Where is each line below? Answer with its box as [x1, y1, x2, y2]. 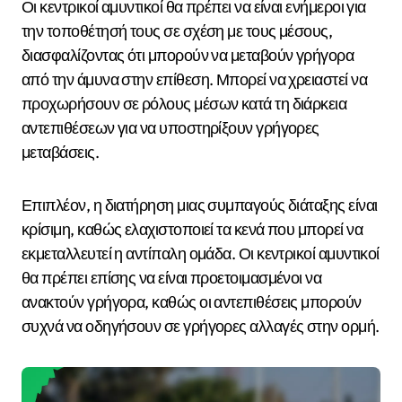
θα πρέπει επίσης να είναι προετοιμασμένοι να [22, 267, 322, 289]
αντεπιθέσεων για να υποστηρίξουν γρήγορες [22, 118, 319, 139]
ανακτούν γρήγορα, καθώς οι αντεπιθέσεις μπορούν [22, 292, 362, 313]
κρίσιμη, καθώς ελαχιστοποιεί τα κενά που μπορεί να [22, 219, 363, 240]
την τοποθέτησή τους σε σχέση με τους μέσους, [22, 21, 333, 42]
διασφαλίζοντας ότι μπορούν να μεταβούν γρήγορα [22, 45, 354, 66]
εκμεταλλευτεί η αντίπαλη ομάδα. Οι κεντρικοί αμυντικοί [22, 243, 380, 265]
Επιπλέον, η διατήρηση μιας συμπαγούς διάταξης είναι [22, 195, 378, 216]
